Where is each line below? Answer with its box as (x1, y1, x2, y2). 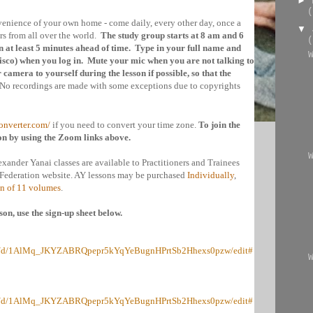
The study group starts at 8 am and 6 (101, 30, 244, 41)
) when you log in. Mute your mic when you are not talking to (15, 55, 254, 66)
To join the (198, 119, 240, 130)
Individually (187, 170, 234, 180)
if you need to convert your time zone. (50, 119, 198, 130)
